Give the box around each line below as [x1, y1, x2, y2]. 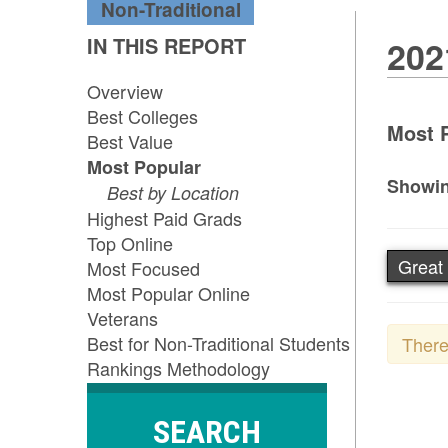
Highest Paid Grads [87, 205, 242, 232]
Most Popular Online [87, 280, 250, 307]
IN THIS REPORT [87, 31, 246, 61]
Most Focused [87, 255, 200, 282]
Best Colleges [87, 103, 198, 130]
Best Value [87, 128, 173, 155]
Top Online [87, 230, 173, 257]
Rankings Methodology [87, 355, 270, 382]
